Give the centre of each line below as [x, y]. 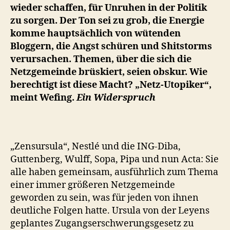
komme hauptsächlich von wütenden [95, 33]
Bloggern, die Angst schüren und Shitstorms [111, 46]
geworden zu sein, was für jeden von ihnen [104, 198]
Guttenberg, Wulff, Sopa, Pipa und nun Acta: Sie [114, 159]
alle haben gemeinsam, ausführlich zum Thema [114, 172]
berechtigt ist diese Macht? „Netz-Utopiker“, [111, 85]
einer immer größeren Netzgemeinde [93, 185]
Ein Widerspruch [116, 98]
